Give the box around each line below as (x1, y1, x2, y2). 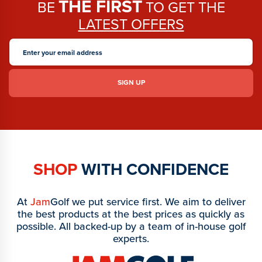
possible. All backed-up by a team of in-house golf (16, 218, 246, 234)
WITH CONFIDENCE (77, 157, 229, 181)
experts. (113, 230, 149, 246)
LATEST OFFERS (78, 13, 184, 35)
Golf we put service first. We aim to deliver (50, 194, 246, 209)
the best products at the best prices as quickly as (18, 206, 244, 222)
